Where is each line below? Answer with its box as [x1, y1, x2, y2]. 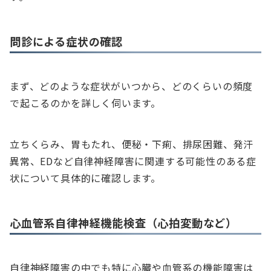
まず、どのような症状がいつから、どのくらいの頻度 [10, 79, 253, 94]
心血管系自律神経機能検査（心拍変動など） [10, 215, 237, 231]
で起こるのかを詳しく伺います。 [10, 96, 161, 111]
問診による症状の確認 [10, 33, 123, 50]
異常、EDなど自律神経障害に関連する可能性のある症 [10, 154, 256, 169]
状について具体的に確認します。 [10, 171, 162, 186]
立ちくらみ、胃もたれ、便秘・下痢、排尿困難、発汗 [10, 137, 254, 152]
